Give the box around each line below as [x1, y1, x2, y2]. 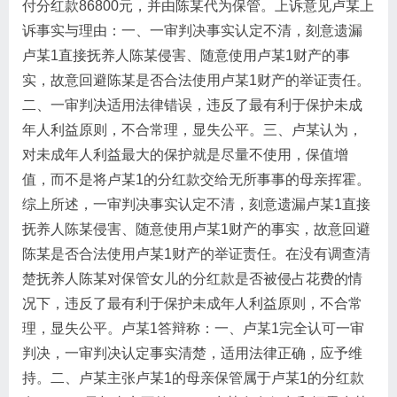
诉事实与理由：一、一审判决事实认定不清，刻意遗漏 [22, 23, 362, 38]
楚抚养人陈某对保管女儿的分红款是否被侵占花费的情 [22, 271, 362, 286]
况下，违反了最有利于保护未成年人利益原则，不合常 [22, 296, 362, 311]
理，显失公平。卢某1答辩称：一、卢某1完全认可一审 [22, 321, 364, 336]
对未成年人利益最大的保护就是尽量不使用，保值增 [22, 147, 348, 162]
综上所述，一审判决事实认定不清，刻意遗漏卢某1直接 [22, 197, 370, 212]
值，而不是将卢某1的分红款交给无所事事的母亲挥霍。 [22, 172, 370, 187]
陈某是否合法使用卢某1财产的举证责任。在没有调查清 [22, 246, 370, 261]
